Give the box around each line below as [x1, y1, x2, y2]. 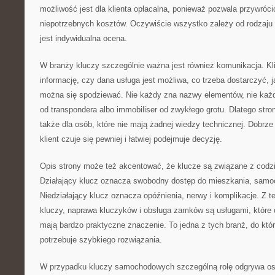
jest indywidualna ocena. [40, 34, 127, 43]
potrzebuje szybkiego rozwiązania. [40, 235, 162, 244]
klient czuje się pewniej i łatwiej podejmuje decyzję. [40, 134, 222, 144]
